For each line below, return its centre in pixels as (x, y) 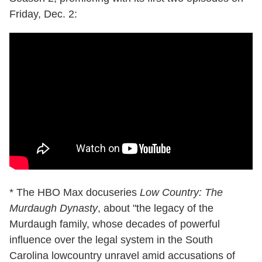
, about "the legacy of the (156, 208)
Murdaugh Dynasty (54, 208)
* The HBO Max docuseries (75, 193)
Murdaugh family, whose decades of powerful (115, 224)
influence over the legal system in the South (111, 240)
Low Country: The (181, 193)
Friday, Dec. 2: (43, 14)
